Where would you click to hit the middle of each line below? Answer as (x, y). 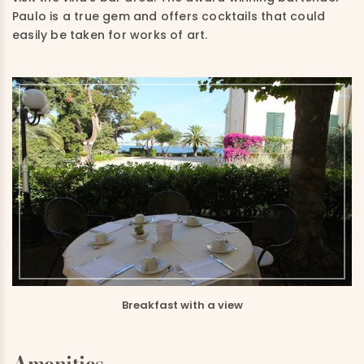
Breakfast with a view (182, 305)
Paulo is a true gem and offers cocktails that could (169, 17)
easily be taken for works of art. (110, 35)
